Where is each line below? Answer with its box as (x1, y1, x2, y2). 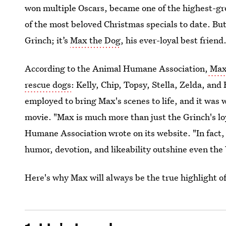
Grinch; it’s (25, 34, 71, 46)
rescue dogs (25, 79, 72, 90)
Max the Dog (70, 34, 121, 46)
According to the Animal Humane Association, (25, 63, 208, 74)
